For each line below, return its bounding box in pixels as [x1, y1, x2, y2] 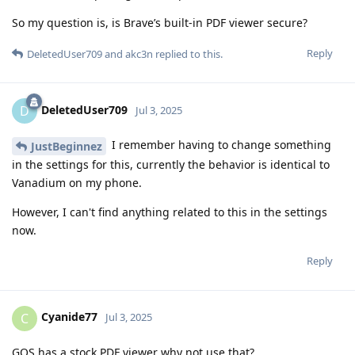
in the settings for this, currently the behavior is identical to [12, 156, 330, 172]
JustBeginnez [31, 138, 102, 154]
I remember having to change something [109, 136, 331, 152]
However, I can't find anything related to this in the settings [12, 204, 327, 219]
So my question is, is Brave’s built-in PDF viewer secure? [12, 14, 307, 30]
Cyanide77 [41, 309, 97, 325]
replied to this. [153, 46, 223, 61]
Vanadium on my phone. [12, 174, 142, 190]
